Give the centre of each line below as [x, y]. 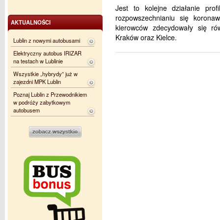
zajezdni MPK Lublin [37, 82]
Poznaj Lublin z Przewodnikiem [50, 94]
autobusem [27, 110]
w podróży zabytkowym [42, 102]
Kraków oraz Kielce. [146, 37]
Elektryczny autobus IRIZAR [47, 53]
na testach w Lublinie [38, 61]
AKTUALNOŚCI [31, 22]
